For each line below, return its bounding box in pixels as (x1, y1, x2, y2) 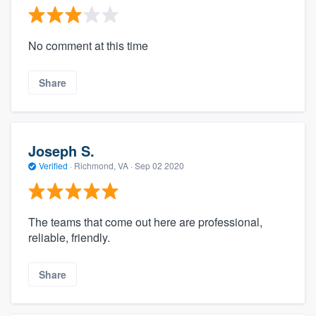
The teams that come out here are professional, (28, 214, 262, 231)
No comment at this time (28, 37, 148, 54)
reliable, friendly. (28, 229, 110, 246)
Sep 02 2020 (135, 159, 184, 171)
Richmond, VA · (72, 159, 135, 171)
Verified (37, 159, 70, 171)
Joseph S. (28, 140, 95, 161)
